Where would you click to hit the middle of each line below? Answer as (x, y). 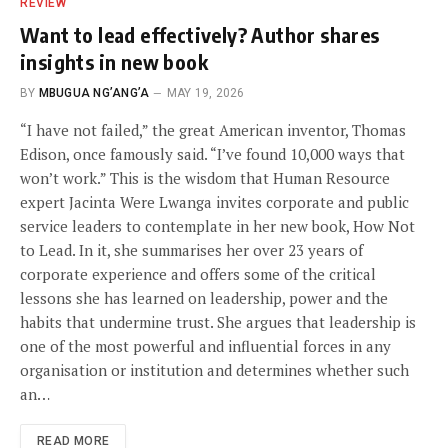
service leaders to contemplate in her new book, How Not (217, 226)
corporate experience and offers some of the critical (198, 274)
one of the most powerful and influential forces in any (205, 346)
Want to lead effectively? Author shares (200, 35)
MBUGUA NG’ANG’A (94, 93)
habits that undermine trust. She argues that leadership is (218, 322)
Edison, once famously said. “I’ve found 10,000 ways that (212, 154)
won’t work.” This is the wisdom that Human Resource (205, 178)
